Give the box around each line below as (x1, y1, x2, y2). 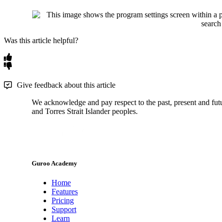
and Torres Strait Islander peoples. (32, 107, 138, 116)
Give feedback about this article (17, 81, 115, 90)
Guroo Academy (32, 160, 77, 167)
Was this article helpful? (4, 36, 78, 45)
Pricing (52, 196, 74, 205)
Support (52, 205, 76, 214)
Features (52, 187, 78, 196)
